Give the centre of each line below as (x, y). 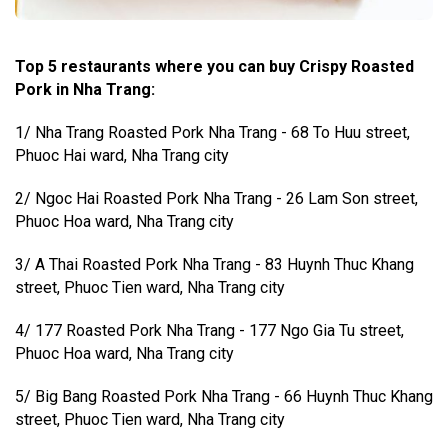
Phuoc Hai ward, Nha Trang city (122, 155)
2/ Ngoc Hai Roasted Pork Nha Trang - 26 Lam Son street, (216, 198)
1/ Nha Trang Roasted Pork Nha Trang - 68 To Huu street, (212, 132)
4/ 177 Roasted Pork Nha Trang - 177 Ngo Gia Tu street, (209, 330)
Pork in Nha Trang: (85, 89)
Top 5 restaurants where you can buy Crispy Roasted (214, 66)
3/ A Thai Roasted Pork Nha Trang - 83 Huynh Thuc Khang (214, 264)
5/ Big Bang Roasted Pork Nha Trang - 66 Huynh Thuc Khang (224, 396)
